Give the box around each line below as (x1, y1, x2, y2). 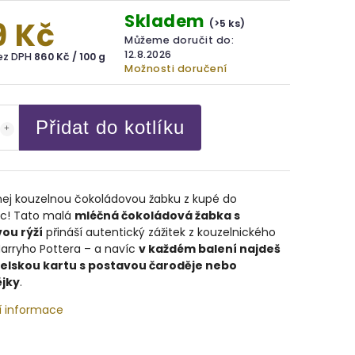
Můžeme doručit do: (124, 33, 235, 47)
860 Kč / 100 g (33, 50, 105, 63)
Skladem (124, 10, 210, 32)
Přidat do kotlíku (35, 116, 185, 138)
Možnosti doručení (124, 62, 227, 75)
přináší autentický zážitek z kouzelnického (42, 224, 276, 240)
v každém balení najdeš (138, 241, 281, 257)
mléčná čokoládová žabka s (74, 208, 240, 223)
